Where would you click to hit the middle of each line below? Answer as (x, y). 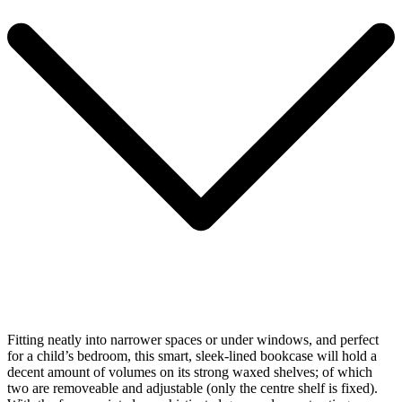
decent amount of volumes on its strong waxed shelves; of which (190, 371)
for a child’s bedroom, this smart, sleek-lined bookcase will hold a (192, 355)
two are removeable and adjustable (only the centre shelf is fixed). (192, 388)
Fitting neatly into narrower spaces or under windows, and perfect (193, 339)
